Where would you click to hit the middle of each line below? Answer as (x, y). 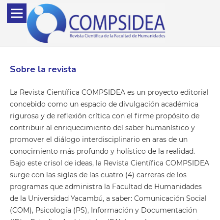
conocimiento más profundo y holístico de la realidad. (102, 151)
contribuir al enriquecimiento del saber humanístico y (102, 128)
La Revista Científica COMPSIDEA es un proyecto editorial (109, 93)
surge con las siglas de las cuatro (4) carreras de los (98, 175)
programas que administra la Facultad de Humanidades (106, 187)
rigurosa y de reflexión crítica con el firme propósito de (104, 116)
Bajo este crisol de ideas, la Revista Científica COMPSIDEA (109, 163)
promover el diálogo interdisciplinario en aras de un (98, 140)
